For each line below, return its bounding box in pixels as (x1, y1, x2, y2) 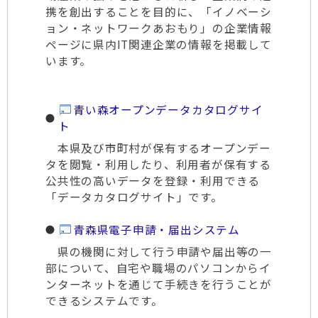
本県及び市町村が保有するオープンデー (45, 140, 271, 156)
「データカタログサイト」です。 (45, 189, 223, 205)
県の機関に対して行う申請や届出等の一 (45, 243, 272, 260)
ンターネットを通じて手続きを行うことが (45, 276, 272, 292)
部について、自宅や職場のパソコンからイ (45, 260, 271, 276)
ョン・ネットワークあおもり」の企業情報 (45, 20, 272, 36)
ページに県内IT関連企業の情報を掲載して (45, 36, 272, 53)
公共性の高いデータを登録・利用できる (45, 172, 261, 189)
